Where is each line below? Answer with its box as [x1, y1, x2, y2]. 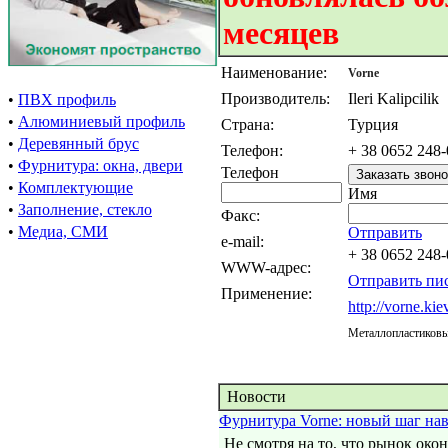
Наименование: [221, 64, 327, 81]
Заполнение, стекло [18, 201, 152, 218]
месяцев [223, 15, 339, 51]
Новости [223, 388, 286, 405]
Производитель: [221, 90, 338, 107]
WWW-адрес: [221, 259, 311, 276]
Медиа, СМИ [18, 223, 108, 240]
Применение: [221, 285, 312, 302]
